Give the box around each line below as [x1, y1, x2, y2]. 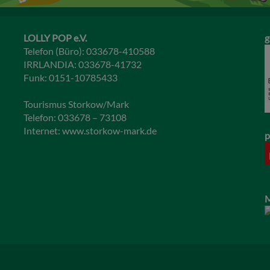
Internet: [24, 125, 62, 136]
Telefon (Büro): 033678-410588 [24, 45, 155, 57]
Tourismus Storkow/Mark [24, 98, 129, 110]
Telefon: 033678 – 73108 [24, 111, 127, 123]
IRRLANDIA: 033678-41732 [24, 58, 142, 70]
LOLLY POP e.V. [24, 32, 87, 43]
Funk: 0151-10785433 [24, 72, 118, 83]
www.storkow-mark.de [62, 125, 157, 136]
